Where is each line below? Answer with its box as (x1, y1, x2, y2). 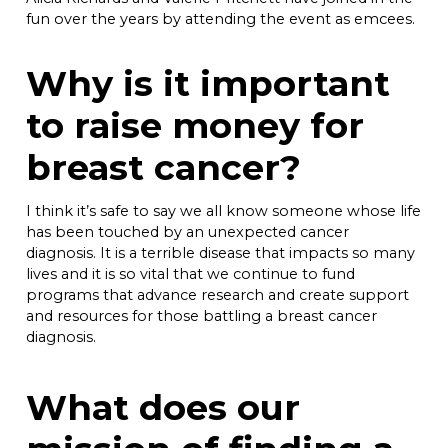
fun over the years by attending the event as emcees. (26, 9, 415, 28)
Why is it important (26, 61, 390, 105)
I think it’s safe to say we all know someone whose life (26, 201, 421, 220)
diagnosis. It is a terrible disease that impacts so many (26, 243, 415, 262)
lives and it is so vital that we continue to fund (26, 264, 355, 283)
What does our (26, 385, 300, 429)
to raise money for (26, 103, 364, 147)
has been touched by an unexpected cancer (26, 222, 349, 241)
